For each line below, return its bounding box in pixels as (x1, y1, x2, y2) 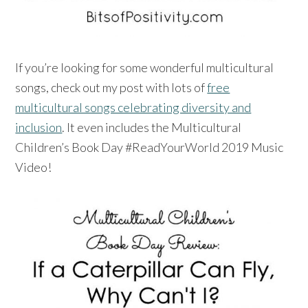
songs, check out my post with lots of (15, 79, 208, 95)
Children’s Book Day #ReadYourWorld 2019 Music (15, 139, 284, 155)
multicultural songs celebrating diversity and (15, 99, 252, 115)
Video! (15, 159, 52, 175)
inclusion (15, 119, 63, 135)
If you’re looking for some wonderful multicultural (15, 59, 274, 75)
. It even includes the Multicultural (62, 119, 242, 135)
